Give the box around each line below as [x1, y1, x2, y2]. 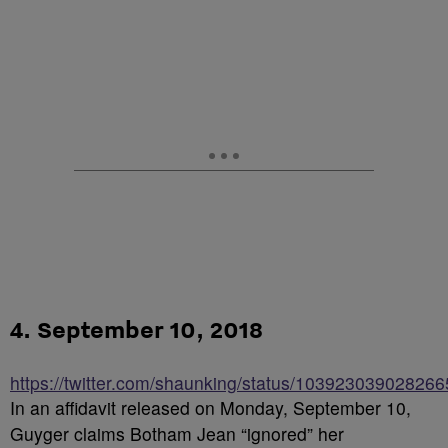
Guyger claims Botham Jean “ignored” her [10, 421, 344, 446]
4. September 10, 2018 [10, 314, 263, 344]
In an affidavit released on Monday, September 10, [10, 395, 411, 420]
